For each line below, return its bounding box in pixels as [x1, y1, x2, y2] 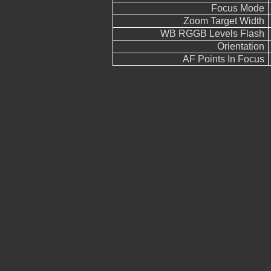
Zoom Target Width [183, 16, 264, 26]
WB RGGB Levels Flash [160, 28, 264, 39]
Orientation [217, 41, 264, 51]
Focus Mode [211, 3, 264, 13]
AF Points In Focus [183, 54, 264, 64]
